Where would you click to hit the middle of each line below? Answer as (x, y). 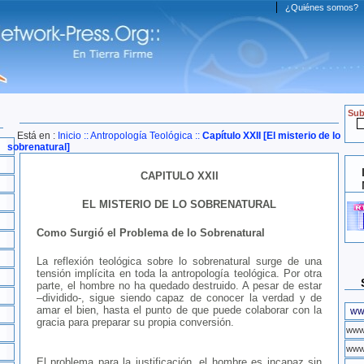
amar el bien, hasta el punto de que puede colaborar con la (179, 310)
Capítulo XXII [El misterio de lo (271, 136)
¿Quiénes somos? (322, 7)
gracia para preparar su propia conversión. (135, 323)
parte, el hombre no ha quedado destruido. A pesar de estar (179, 286)
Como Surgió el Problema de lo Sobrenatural (151, 233)
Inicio (69, 136)
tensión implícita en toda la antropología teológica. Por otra (179, 274)
